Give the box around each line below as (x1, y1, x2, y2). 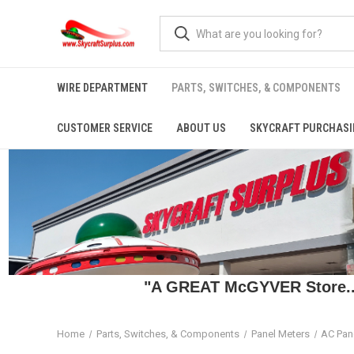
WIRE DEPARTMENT (57, 81, 148, 94)
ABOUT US (176, 122, 226, 134)
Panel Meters (250, 328, 310, 340)
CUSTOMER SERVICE (57, 122, 153, 134)
